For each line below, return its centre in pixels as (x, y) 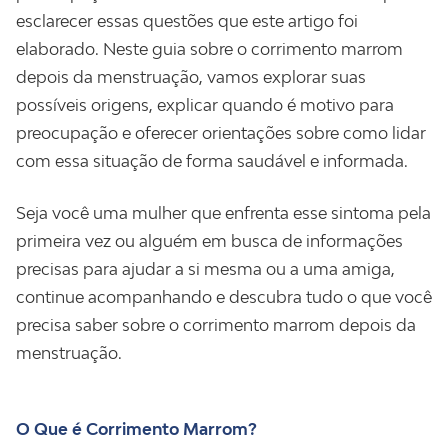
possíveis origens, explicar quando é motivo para (205, 105)
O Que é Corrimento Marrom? (136, 429)
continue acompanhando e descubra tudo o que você (224, 297)
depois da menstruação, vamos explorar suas (191, 77)
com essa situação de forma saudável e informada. (212, 161)
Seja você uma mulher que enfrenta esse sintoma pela (223, 213)
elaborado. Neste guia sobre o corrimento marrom (209, 49)
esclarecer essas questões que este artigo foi (187, 21)
